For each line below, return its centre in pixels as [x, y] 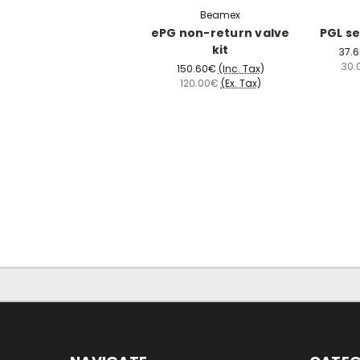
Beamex [220, 15]
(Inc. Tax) [241, 69]
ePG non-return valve [220, 33]
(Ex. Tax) [241, 84]
